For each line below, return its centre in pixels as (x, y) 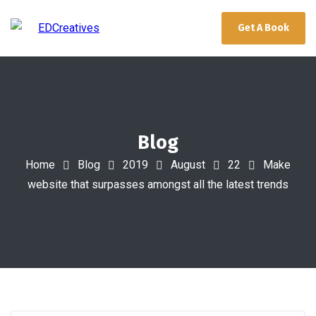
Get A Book (263, 28)
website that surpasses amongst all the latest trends (158, 185)
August (188, 164)
